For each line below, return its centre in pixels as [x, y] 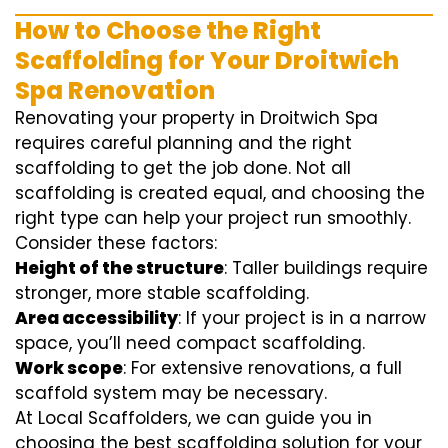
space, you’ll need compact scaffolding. [190, 343]
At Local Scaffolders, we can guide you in [193, 418]
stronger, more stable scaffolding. [162, 293]
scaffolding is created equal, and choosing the [220, 193]
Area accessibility [96, 318]
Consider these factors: [116, 243]
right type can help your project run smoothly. [213, 218]
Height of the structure [119, 268]
